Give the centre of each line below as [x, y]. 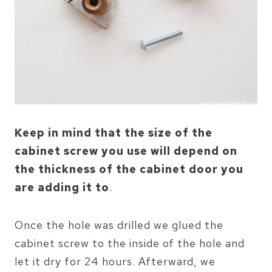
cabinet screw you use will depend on [126, 151]
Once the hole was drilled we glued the [119, 225]
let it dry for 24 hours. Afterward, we [115, 262]
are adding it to [62, 188]
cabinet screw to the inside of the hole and [130, 243]
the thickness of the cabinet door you [129, 169]
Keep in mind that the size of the [114, 133]
